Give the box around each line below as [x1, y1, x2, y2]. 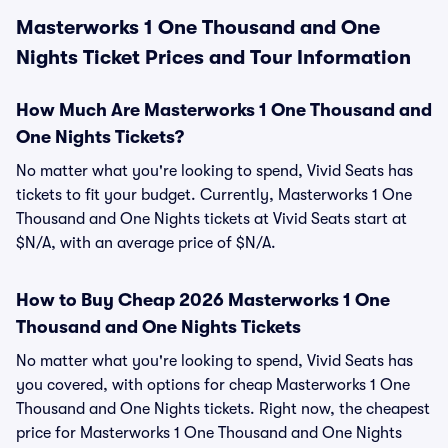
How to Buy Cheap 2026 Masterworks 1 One [16, 290, 390, 310]
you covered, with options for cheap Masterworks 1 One [16, 376, 410, 394]
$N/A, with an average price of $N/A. [16, 234, 276, 252]
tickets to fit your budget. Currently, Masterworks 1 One [16, 186, 412, 204]
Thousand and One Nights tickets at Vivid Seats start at [16, 210, 407, 228]
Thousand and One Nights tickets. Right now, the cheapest [16, 400, 430, 418]
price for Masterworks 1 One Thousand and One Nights [16, 424, 402, 442]
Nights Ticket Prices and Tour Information [16, 46, 411, 69]
